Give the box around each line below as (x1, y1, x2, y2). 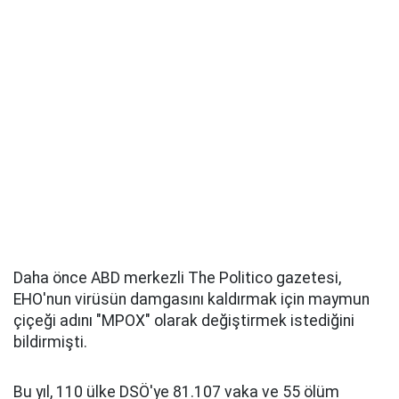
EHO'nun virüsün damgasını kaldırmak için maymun (13, 290, 370, 309)
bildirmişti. (13, 333, 87, 352)
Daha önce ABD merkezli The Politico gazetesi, (13, 269, 341, 288)
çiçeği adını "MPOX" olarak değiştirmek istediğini (13, 312, 354, 330)
